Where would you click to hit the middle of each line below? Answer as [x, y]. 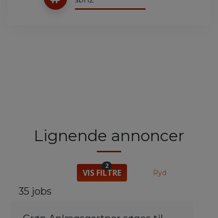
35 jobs [35, 191]
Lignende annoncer [109, 136]
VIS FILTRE [102, 173]
